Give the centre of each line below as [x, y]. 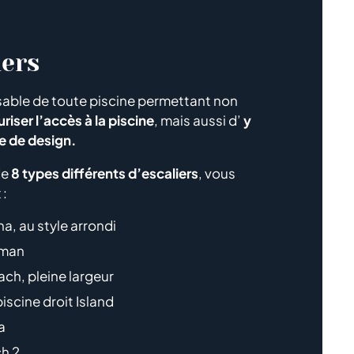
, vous [217, 173]
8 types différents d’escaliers [105, 173]
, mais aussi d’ [199, 121]
